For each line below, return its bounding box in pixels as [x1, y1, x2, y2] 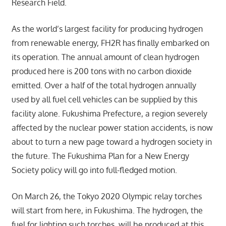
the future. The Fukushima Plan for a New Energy [11, 151, 189, 161]
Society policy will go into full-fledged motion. [11, 165, 177, 176]
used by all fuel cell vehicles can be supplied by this [11, 94, 197, 105]
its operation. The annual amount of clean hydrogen [11, 52, 199, 63]
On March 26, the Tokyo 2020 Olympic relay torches [11, 191, 202, 202]
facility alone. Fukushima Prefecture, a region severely [11, 108, 207, 119]
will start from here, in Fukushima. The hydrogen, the [11, 205, 203, 216]
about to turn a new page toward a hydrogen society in [11, 137, 212, 147]
